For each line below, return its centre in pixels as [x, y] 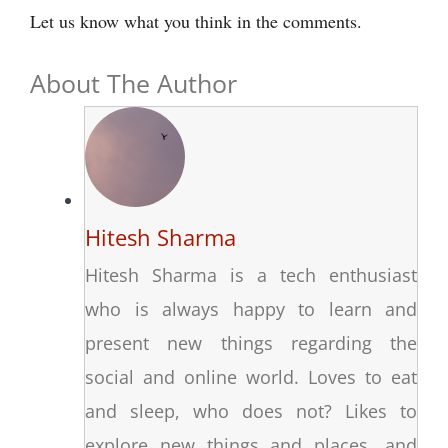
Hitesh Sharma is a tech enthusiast [251, 274]
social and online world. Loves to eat [251, 376]
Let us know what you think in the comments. [196, 20]
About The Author [133, 82]
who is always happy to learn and [251, 308]
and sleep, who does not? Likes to [251, 410]
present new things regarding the [251, 342]
